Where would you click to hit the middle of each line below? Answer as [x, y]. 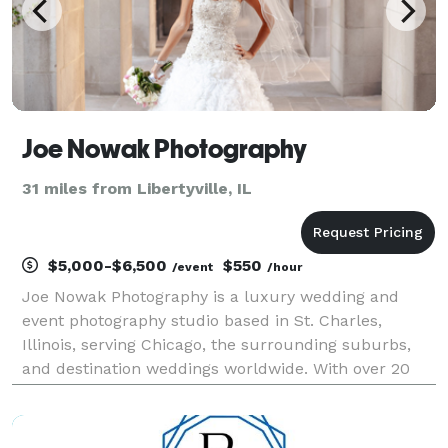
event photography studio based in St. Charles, [202, 320]
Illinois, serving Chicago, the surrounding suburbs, [216, 344]
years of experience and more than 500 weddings [213, 392]
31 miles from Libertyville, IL [137, 188]
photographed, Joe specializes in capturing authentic [227, 416]
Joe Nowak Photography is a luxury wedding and [210, 296]
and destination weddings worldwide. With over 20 [216, 368]
